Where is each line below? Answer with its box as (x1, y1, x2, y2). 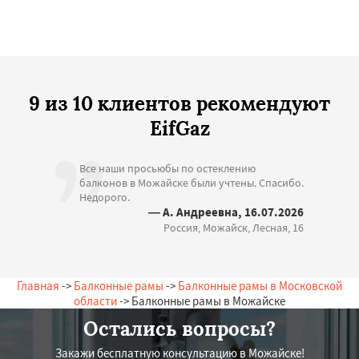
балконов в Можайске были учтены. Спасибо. (79, 175, 304, 190)
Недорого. (79, 189, 130, 204)
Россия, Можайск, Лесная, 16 (163, 220, 304, 235)
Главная (17, 277, 59, 293)
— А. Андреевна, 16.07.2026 (148, 204, 304, 220)
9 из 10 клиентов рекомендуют (29, 91, 330, 116)
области (74, 292, 117, 309)
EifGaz (149, 115, 210, 141)
